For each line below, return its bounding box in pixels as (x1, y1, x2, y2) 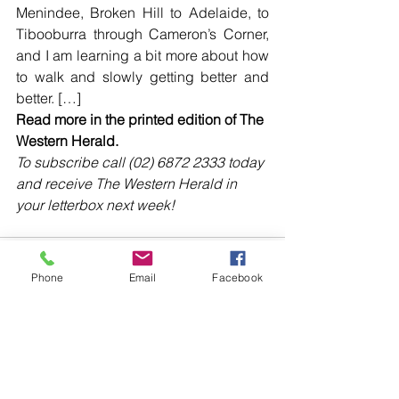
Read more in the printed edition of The (16, 110, 267, 128)
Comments (18, 338, 72, 358)
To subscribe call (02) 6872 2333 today (16, 152, 267, 171)
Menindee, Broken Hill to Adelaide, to (16, 3, 269, 21)
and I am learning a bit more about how (16, 45, 269, 64)
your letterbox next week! (16, 195, 175, 214)
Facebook (212, 270, 263, 284)
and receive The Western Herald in (16, 174, 240, 192)
